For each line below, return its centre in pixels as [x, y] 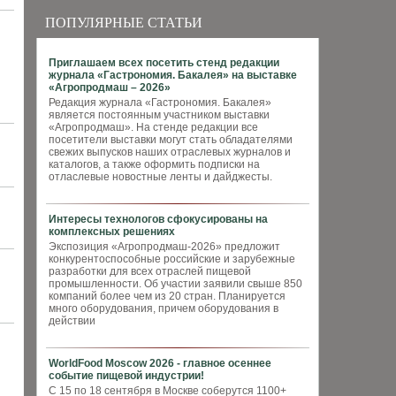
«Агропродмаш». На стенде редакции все [153, 127]
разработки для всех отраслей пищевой [150, 271]
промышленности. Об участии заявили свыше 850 [175, 284]
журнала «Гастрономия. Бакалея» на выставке [173, 75]
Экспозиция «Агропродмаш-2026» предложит [164, 247]
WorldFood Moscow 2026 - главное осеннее [160, 363]
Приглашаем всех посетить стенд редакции [164, 63]
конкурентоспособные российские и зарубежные [172, 259]
